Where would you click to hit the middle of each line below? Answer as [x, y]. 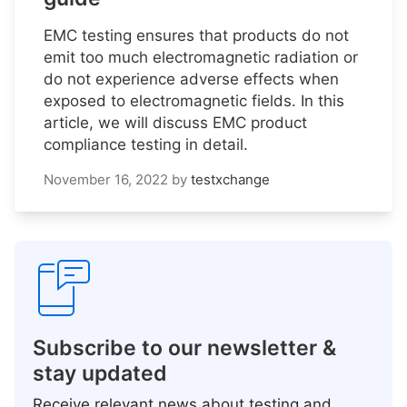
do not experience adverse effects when [191, 79]
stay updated [100, 373]
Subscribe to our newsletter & [184, 347]
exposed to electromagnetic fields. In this [194, 100]
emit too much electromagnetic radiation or [201, 57]
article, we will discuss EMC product [175, 122]
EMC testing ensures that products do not [196, 35]
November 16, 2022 [106, 179]
